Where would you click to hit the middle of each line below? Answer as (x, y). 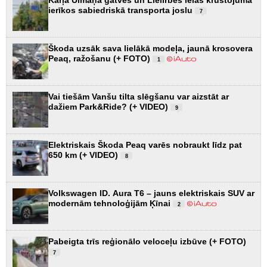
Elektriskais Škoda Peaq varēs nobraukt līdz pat (145, 145)
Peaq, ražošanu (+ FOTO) (100, 58)
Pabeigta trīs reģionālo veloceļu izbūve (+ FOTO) (147, 241)
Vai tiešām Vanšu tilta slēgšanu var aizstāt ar (139, 96)
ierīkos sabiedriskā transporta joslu (122, 10)
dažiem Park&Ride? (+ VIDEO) (109, 106)
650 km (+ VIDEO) (84, 155)
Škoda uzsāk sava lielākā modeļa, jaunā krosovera (150, 48)
